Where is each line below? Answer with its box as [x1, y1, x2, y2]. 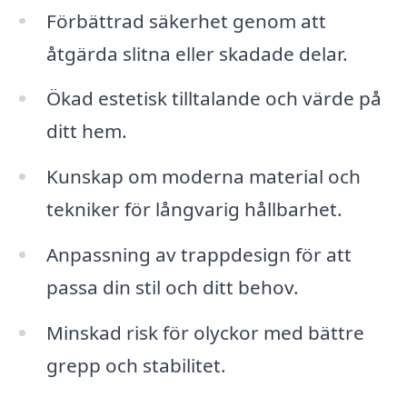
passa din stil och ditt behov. [45, 274, 299, 301]
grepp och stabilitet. [45, 352, 226, 378]
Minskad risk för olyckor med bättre [45, 319, 364, 345]
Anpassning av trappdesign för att [45, 242, 352, 268]
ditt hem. [45, 118, 127, 144]
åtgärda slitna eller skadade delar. [45, 40, 348, 66]
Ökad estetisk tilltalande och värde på [45, 85, 382, 112]
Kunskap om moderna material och [45, 164, 361, 190]
